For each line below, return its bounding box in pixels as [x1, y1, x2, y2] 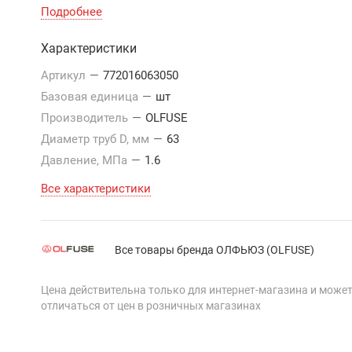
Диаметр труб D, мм [41, 132, 152, 146]
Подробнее [41, 5, 102, 19]
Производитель [41, 111, 131, 125]
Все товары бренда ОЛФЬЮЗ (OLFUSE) [115, 243, 314, 256]
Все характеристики [41, 181, 151, 196]
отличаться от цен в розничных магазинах [41, 299, 261, 312]
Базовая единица [41, 90, 141, 104]
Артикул [41, 68, 89, 82]
